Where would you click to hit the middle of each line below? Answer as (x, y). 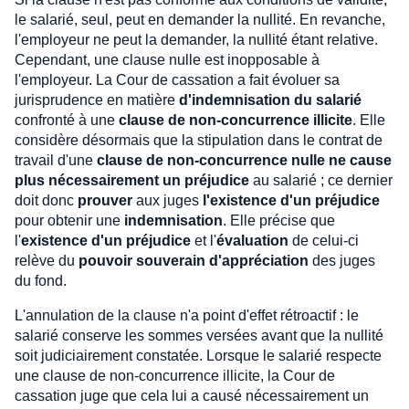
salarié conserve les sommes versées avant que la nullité (199, 335)
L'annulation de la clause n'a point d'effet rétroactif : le (187, 315)
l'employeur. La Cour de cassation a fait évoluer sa (177, 79)
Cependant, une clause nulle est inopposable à (167, 59)
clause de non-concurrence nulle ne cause (244, 160)
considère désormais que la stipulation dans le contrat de (199, 140)
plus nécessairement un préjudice (132, 180)
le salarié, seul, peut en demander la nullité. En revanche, (200, 19)
